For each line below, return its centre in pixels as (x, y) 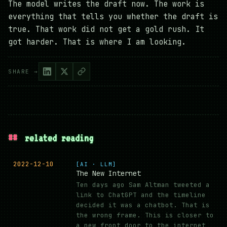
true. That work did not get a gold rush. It (106, 30)
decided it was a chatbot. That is (143, 205)
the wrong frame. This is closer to (145, 215)
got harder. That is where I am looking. (97, 42)
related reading (57, 138)
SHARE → (23, 71)
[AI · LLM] (96, 164)
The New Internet (108, 174)
